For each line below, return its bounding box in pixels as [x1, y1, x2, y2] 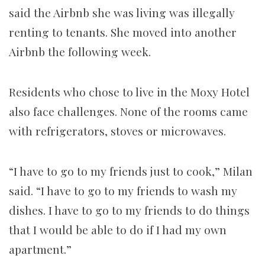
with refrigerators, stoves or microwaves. [9, 122, 229, 138]
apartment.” [9, 241, 72, 257]
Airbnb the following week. [9, 43, 154, 59]
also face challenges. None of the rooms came [9, 103, 248, 119]
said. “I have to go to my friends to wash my [9, 182, 237, 198]
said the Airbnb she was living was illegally [9, 4, 235, 20]
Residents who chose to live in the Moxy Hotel [9, 83, 250, 99]
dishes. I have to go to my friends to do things [9, 202, 250, 218]
